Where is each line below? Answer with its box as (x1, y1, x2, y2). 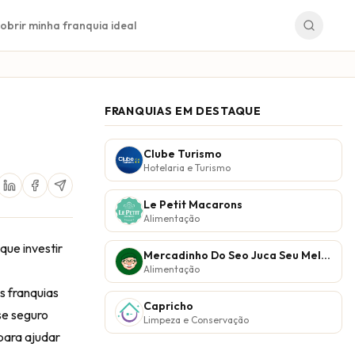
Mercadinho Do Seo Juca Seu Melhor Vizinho (321, 248, 330, 262)
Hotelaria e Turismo (143, 162, 231, 174)
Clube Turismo (143, 147, 222, 161)
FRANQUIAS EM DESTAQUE (105, 104, 261, 118)
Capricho (143, 299, 193, 313)
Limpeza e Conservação (143, 314, 249, 326)
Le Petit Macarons (143, 197, 242, 212)
